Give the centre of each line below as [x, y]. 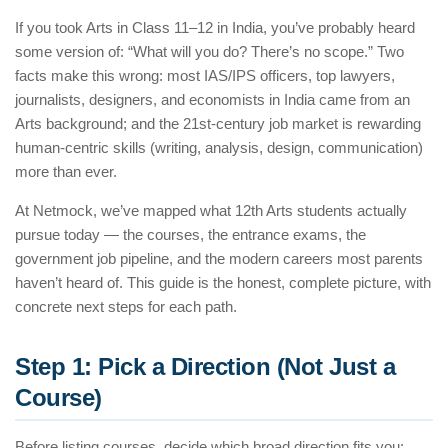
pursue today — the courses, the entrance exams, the [190, 235]
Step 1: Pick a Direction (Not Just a [205, 367]
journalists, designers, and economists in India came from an [212, 100]
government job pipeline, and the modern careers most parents [219, 259]
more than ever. [66, 172]
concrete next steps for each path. [126, 307]
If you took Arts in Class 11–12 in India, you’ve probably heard [215, 28]
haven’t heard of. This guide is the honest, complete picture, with [223, 283]
